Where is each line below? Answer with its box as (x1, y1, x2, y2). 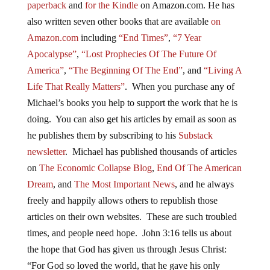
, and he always (174, 178, 234, 189)
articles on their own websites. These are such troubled (27, 211, 237, 222)
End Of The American (156, 162, 242, 173)
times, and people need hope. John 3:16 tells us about (27, 227, 231, 238)
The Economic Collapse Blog (39, 162, 152, 173)
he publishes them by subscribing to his (27, 130, 178, 140)
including (78, 32, 119, 43)
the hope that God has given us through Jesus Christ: (27, 243, 227, 254)
